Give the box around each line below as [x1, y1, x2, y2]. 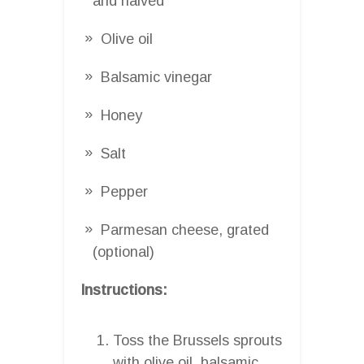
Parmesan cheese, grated [101, 221, 269, 238]
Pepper [101, 183, 148, 200]
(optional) [93, 243, 154, 260]
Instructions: [80, 281, 167, 298]
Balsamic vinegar [101, 68, 212, 85]
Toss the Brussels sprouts [113, 331, 282, 349]
